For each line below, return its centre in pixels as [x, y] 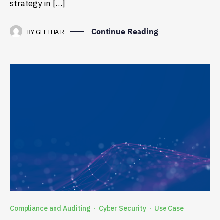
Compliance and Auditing [50, 208]
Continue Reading [125, 32]
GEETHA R [50, 32]
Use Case [169, 208]
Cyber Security [123, 208]
